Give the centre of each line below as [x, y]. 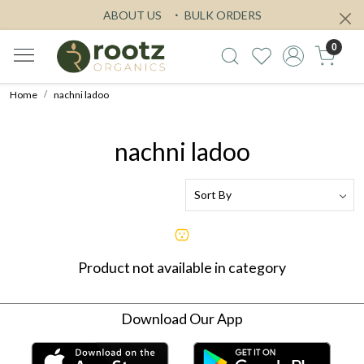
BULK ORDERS [221, 15]
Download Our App [182, 318]
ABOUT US [132, 15]
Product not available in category [182, 267]
